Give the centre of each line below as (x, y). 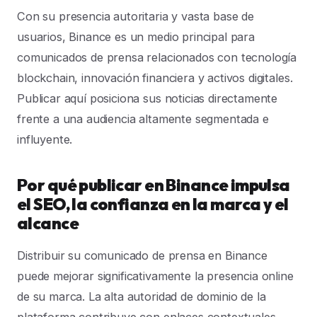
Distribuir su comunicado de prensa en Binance (142, 256)
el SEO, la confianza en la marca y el (153, 204)
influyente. (45, 140)
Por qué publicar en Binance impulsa (154, 185)
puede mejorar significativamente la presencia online (155, 276)
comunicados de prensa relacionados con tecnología (157, 58)
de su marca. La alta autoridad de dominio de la (142, 297)
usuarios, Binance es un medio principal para (136, 37)
